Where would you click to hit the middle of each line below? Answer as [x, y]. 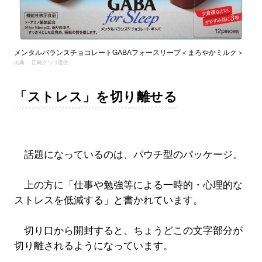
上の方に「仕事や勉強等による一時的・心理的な [128, 185]
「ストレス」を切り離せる [96, 97]
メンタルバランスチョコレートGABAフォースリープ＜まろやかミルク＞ [129, 52]
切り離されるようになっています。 [93, 246]
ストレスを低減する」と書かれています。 [108, 201]
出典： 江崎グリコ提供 [41, 63]
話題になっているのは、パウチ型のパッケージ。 [128, 155]
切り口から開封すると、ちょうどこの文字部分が [128, 231]
